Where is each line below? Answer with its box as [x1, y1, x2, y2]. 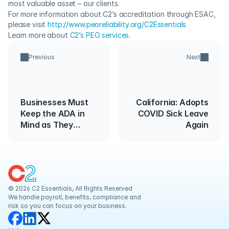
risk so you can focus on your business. [8, 202, 127, 210]
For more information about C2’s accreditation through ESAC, [8, 10, 216, 18]
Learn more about [8, 31, 70, 39]
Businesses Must [20, 97, 88, 107]
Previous [29, 53, 55, 61]
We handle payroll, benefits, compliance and [8, 193, 141, 201]
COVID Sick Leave [138, 108, 209, 119]
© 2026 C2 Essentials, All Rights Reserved [8, 185, 132, 192]
